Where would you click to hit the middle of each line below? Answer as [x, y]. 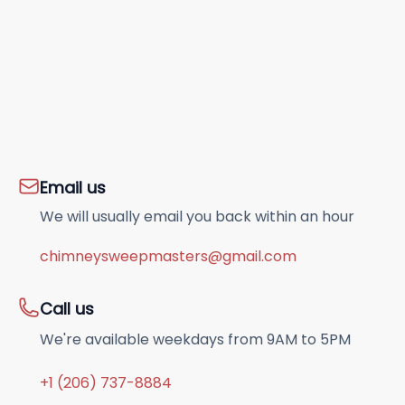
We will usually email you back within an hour [197, 217]
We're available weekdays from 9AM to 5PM [195, 339]
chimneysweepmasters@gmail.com [168, 256]
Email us [73, 188]
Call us [67, 309]
